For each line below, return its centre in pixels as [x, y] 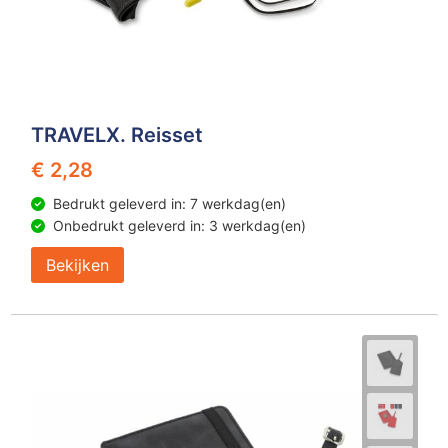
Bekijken [77, 265]
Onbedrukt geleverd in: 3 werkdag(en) [179, 225]
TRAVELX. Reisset [116, 135]
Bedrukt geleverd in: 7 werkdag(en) [169, 203]
